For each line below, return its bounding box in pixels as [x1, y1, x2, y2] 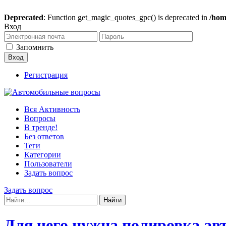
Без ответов [24, 132, 64, 141]
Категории [24, 150, 61, 159]
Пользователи [24, 159, 72, 168]
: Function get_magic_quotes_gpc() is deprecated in [43, 13, 209, 22]
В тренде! [24, 123, 58, 132]
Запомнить [16, 43, 53, 51]
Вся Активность [24, 105, 80, 114]
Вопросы [24, 114, 55, 123]
